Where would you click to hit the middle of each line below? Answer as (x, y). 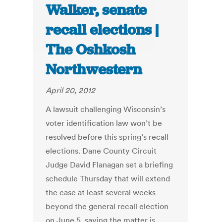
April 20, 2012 (71, 90)
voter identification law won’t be (104, 123)
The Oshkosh (91, 50)
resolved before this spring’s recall (107, 137)
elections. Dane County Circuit (101, 151)
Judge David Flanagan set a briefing (110, 165)
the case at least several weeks (101, 193)
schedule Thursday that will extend (108, 179)
